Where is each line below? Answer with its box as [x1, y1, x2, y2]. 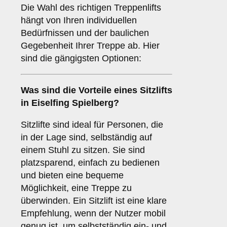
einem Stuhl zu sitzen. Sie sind [21, 145, 145, 156]
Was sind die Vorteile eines [21, 85, 140, 96]
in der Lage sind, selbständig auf [21, 132, 152, 143]
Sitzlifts [140, 85, 172, 96]
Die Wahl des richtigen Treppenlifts [21, 3, 161, 13]
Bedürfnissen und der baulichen [21, 28, 149, 39]
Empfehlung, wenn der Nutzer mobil [21, 208, 166, 219]
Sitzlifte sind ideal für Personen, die [21, 120, 163, 130]
